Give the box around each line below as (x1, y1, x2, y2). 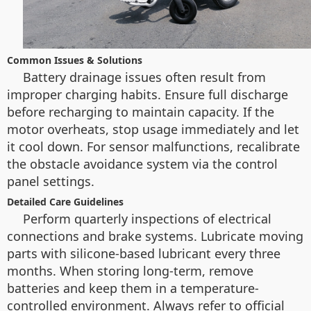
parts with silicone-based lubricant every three (7, 245, 280, 262)
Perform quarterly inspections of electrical (23, 210, 271, 227)
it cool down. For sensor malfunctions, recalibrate (7, 138, 300, 155)
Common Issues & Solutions (7, 53, 142, 67)
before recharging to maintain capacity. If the (7, 103, 274, 120)
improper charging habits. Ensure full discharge (7, 86, 288, 103)
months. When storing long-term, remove (7, 262, 253, 279)
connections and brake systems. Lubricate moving (7, 228, 303, 244)
